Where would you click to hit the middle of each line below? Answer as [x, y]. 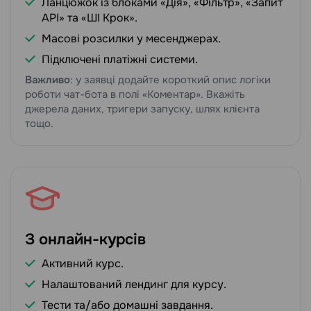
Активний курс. [83, 264]
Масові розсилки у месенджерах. [131, 39]
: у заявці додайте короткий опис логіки [170, 80]
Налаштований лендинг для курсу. [134, 285]
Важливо [48, 80]
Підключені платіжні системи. [120, 60]
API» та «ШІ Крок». [90, 18]
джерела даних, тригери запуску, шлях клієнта [142, 109]
